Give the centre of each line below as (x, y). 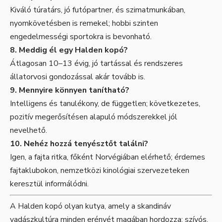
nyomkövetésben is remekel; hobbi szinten (84, 23)
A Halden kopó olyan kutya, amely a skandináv (90, 206)
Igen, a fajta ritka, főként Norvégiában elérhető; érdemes (108, 157)
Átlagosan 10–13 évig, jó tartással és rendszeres (96, 63)
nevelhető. (28, 130)
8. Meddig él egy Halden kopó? (69, 50)
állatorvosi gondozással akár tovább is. (78, 77)
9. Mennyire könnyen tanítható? (70, 90)
